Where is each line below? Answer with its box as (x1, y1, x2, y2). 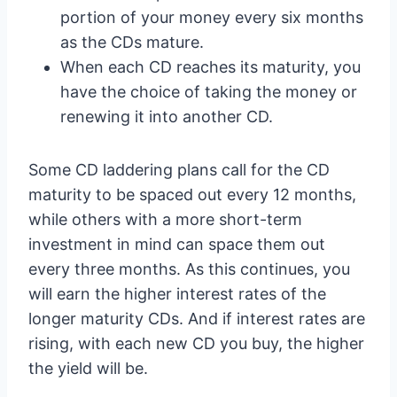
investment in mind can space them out (28, 235, 325, 253)
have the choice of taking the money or (60, 82, 357, 101)
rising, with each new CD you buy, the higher (28, 334, 364, 353)
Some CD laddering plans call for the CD (28, 160, 330, 179)
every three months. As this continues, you (28, 260, 350, 278)
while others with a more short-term (28, 210, 302, 229)
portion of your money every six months (60, 8, 363, 27)
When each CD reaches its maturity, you (60, 58, 361, 76)
